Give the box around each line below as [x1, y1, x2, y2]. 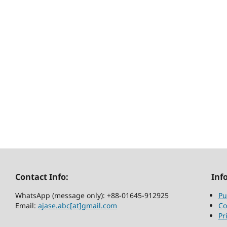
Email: [15, 200, 39, 210]
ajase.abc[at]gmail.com [38, 200, 118, 210]
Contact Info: [15, 171, 69, 183]
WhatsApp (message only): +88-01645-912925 [15, 190, 169, 200]
